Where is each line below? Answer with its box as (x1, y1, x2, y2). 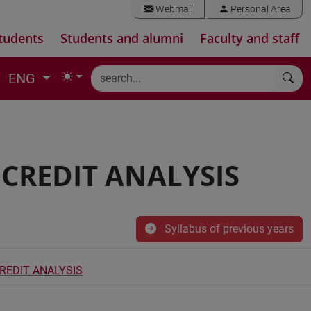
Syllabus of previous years (162, 222, 294, 235)
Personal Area (228, 3, 291, 15)
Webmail (153, 3, 193, 15)
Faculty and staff (200, 30, 299, 47)
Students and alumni (60, 30, 183, 47)
